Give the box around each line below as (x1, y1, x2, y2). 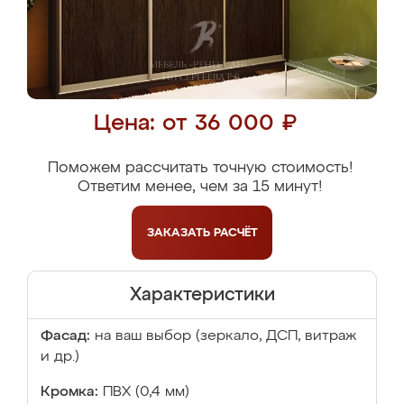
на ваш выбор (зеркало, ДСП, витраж (95, 329, 356, 344)
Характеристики (129, 286, 275, 304)
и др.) (41, 350, 79, 364)
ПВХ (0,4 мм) (103, 385, 189, 399)
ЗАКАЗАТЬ (146, 226, 214, 239)
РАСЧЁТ (213, 226, 258, 239)
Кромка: (41, 385, 98, 399)
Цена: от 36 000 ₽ (94, 113, 297, 135)
